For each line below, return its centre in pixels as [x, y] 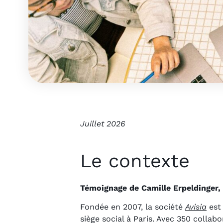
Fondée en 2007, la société [133, 207]
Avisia [196, 207]
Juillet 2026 [103, 124]
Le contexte [135, 161]
